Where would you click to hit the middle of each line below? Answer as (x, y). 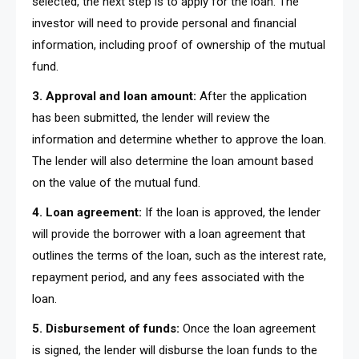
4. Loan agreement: (87, 212)
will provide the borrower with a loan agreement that (169, 234)
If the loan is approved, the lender (231, 212)
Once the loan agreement (248, 328)
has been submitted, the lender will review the (151, 117)
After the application (253, 96)
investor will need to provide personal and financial (164, 23)
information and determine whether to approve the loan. (179, 139)
